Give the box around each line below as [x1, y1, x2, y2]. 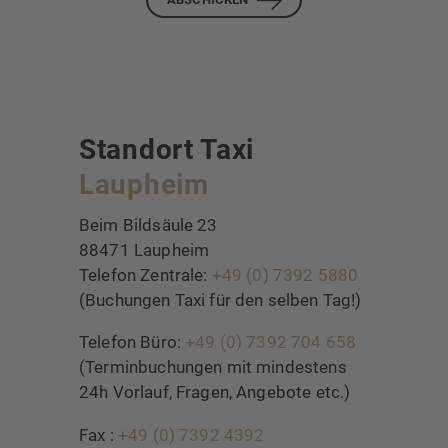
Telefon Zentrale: [79, 264, 212, 285]
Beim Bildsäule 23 [79, 214, 218, 235]
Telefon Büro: [79, 332, 186, 353]
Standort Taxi [79, 132, 255, 166]
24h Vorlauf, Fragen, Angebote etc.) [79, 382, 355, 403]
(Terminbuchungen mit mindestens [79, 357, 347, 378]
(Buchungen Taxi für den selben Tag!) [79, 289, 362, 310]
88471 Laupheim [79, 239, 210, 260]
